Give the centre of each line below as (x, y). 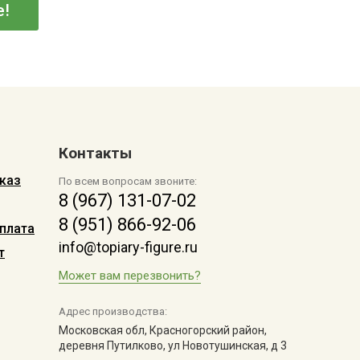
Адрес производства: (113, 311)
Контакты (95, 153)
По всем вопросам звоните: (128, 181)
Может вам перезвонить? (130, 276)
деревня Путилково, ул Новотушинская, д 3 (173, 346)
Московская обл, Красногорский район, (163, 330)
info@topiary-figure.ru (128, 247)
